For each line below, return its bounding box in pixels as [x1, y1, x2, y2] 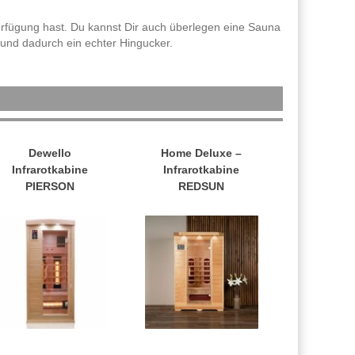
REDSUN [178, 180, 225, 193]
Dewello [28, 147, 71, 160]
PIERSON [25, 180, 74, 193]
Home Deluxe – [161, 147, 242, 160]
